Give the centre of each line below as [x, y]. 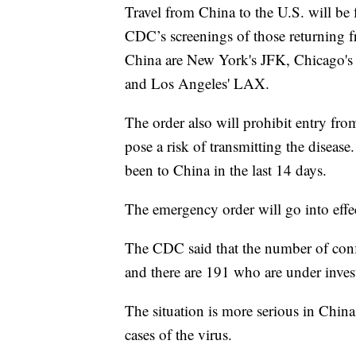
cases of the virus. [178, 335]
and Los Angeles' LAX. [197, 83]
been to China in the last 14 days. [226, 170]
